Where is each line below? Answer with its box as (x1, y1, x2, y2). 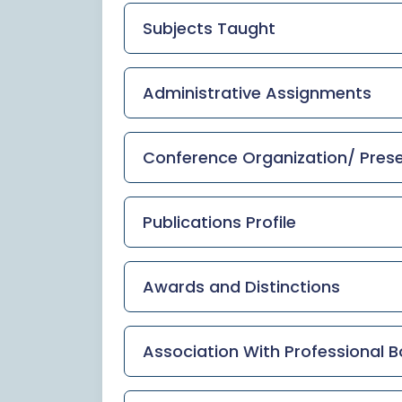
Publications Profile (143, 210, 296, 233)
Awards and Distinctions (143, 275, 340, 298)
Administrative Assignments (143, 81, 371, 104)
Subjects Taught (143, 16, 275, 39)
